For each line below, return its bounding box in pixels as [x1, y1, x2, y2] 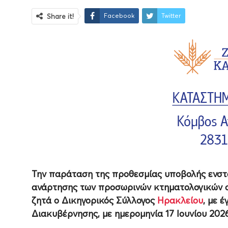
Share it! [47, 12, 74, 21]
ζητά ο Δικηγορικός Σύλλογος [32, 195, 157, 206]
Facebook [104, 12, 134, 20]
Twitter [161, 12, 181, 20]
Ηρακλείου [157, 195, 203, 206]
